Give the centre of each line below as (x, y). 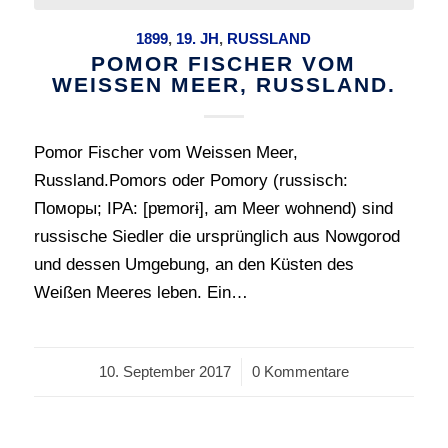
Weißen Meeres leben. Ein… (140, 292)
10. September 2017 (164, 371)
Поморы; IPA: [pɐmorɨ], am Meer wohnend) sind (213, 208)
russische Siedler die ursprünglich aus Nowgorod (216, 236)
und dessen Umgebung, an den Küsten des (193, 264)
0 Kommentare (300, 371)
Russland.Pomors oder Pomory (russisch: (190, 180)
